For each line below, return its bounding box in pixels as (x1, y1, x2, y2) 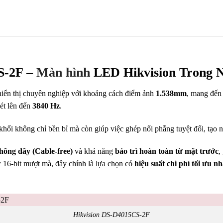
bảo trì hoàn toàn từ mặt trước (115, 147, 219, 156)
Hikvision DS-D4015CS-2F (73, 210, 150, 219)
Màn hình (36, 65, 90, 80)
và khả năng (73, 147, 115, 156)
